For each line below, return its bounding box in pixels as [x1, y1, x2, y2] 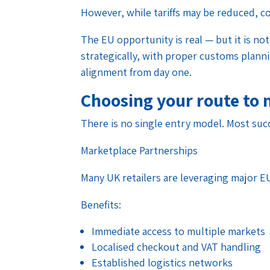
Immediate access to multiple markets [92, 224, 266, 238]
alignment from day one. [81, 64, 192, 79]
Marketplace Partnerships [81, 143, 198, 157]
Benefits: [81, 197, 122, 212]
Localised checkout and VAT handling [92, 239, 262, 254]
